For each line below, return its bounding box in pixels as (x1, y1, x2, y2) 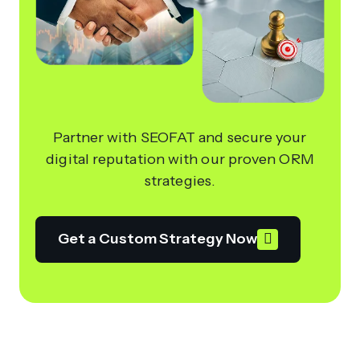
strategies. (145, 171, 215, 190)
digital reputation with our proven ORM (46, 149, 314, 168)
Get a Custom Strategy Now (58, 230, 258, 248)
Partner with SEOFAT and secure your (53, 128, 307, 146)
